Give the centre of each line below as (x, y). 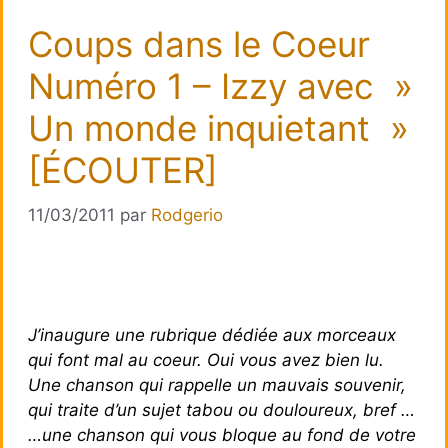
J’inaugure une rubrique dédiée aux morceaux (212, 334)
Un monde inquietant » (218, 128)
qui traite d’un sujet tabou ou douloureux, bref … (221, 409)
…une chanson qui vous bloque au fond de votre (222, 434)
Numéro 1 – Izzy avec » (220, 86)
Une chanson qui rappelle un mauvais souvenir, (217, 384)
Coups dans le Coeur (199, 44)
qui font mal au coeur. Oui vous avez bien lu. (206, 359)
